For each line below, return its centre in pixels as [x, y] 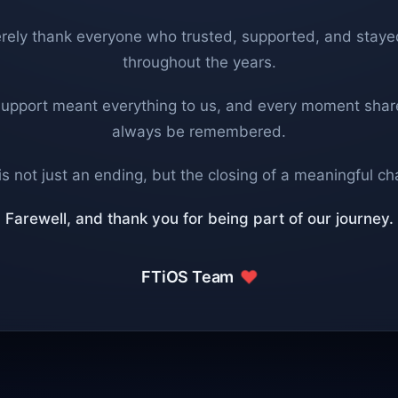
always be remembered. [199, 131]
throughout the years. [199, 62]
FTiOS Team [190, 277]
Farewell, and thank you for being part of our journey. [199, 219]
